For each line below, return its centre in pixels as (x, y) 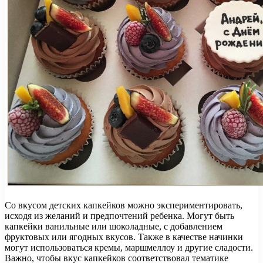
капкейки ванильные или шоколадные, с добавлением (114, 226)
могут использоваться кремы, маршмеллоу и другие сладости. (129, 247)
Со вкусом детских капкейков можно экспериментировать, (124, 205)
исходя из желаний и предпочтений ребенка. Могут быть (119, 215)
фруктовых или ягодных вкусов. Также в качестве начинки (124, 237)
